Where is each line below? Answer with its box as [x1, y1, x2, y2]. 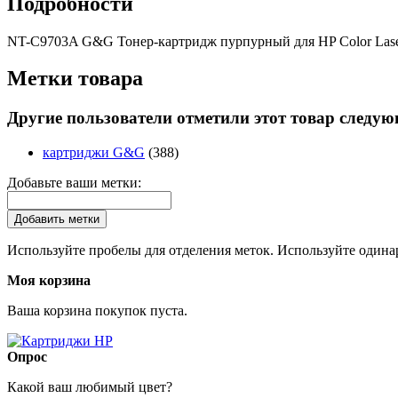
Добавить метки [14, 212, 99, 227]
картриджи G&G [43, 145, 145, 161]
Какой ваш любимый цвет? [7, 379, 172, 395]
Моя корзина [7, 273, 91, 289]
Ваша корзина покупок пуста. [7, 303, 187, 319]
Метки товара [7, 67, 143, 91]
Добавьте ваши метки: [7, 175, 141, 191]
